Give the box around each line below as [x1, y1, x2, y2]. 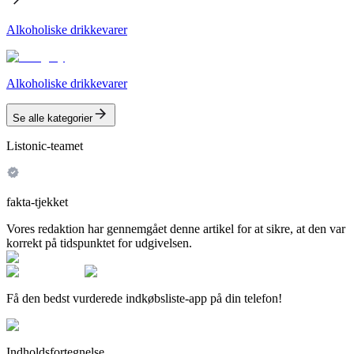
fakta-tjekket [6, 194, 68, 209]
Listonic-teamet [6, 138, 83, 153]
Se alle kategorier [13, 111, 92, 124]
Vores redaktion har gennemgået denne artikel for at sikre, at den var [6, 221, 345, 235]
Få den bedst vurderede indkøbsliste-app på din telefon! [6, 291, 282, 305]
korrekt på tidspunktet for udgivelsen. [6, 235, 192, 250]
